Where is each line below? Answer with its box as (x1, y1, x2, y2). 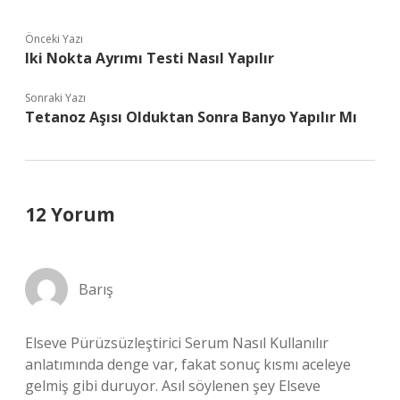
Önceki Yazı (25, 31, 83, 46)
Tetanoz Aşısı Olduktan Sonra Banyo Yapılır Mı (25, 107, 357, 127)
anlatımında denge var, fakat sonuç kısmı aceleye (25, 354, 351, 374)
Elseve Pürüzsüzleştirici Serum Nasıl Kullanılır (25, 333, 329, 353)
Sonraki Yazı (25, 90, 86, 105)
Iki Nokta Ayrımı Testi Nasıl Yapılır (25, 48, 274, 68)
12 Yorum (25, 202, 115, 227)
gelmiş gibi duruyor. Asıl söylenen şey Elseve (25, 376, 321, 396)
